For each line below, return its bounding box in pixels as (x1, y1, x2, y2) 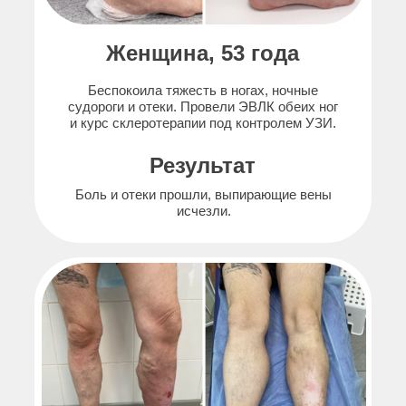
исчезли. (176, 203, 231, 218)
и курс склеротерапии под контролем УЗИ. (70, 115, 336, 130)
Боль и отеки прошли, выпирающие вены (75, 187, 332, 202)
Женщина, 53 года (106, 41, 299, 65)
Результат (150, 153, 256, 178)
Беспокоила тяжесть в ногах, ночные (88, 82, 318, 98)
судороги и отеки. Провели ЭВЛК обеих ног (68, 99, 338, 114)
